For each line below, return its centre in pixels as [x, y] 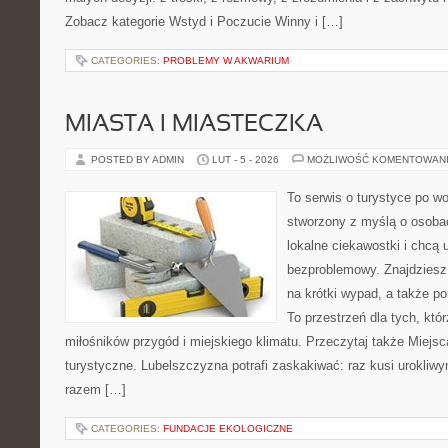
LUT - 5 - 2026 [245, 159]
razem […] [95, 389]
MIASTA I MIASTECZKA [194, 125]
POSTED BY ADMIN [139, 159]
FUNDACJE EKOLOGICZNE [228, 428]
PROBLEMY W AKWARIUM [226, 60]
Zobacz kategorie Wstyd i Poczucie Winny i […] [204, 21]
